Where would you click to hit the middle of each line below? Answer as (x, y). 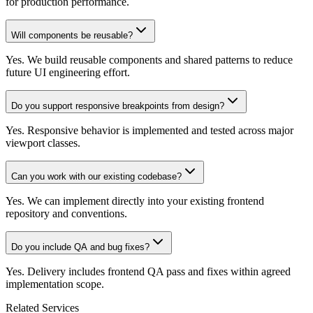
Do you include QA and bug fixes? (80, 247)
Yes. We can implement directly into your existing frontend (135, 201)
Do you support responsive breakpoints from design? (118, 105)
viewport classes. (43, 143)
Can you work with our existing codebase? (96, 176)
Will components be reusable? (72, 35)
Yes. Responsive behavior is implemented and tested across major (150, 130)
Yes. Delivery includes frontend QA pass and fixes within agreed (148, 271)
